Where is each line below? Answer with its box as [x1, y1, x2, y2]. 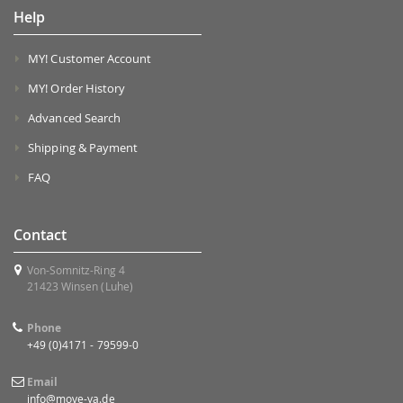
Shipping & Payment [28, 139, 139, 156]
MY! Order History [28, 79, 126, 96]
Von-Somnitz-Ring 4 [26, 262, 125, 277]
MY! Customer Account [28, 49, 152, 67]
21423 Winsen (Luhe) [26, 278, 133, 293]
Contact [13, 224, 67, 245]
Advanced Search [28, 109, 121, 126]
